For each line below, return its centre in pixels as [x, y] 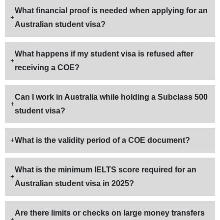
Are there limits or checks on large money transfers [110, 213]
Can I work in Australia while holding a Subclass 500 [111, 97]
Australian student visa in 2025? [74, 184]
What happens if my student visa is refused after [104, 54]
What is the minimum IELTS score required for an [106, 170]
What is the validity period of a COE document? [102, 140]
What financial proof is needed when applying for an [111, 11]
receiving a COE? [47, 68]
